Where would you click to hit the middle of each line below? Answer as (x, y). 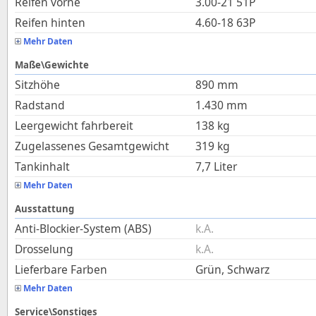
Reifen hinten (50, 23)
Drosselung (44, 249)
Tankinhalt (42, 166)
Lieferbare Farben (61, 269)
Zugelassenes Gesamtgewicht (92, 146)
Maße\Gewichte (52, 65)
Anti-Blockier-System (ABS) (83, 229)
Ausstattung (44, 209)
